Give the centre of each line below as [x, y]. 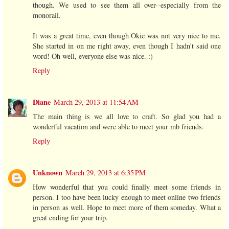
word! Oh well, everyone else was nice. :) [93, 56]
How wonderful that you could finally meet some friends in [127, 187]
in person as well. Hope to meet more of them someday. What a [127, 208]
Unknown [48, 173]
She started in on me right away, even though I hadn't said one [127, 46]
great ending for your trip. [70, 218]
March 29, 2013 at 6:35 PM [106, 173]
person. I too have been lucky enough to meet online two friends [127, 197]
